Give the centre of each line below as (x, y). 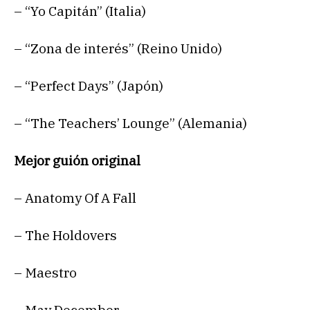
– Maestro (45, 273)
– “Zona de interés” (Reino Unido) (118, 49)
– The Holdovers (65, 236)
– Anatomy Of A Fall (75, 198)
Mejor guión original (77, 161)
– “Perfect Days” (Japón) (89, 86)
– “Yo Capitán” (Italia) (80, 11)
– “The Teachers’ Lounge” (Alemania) (130, 124)
